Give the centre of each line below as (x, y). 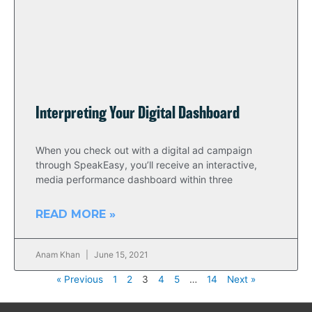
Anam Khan (59, 255)
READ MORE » (76, 214)
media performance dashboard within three (134, 179)
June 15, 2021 (120, 255)
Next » (241, 279)
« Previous (80, 279)
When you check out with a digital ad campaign (144, 150)
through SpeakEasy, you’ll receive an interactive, (146, 165)
